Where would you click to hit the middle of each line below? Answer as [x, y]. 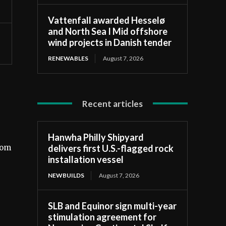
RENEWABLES [68, 58]
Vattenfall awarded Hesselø [107, 20]
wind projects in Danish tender [110, 42]
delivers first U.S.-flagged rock [111, 148]
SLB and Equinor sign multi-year [112, 206]
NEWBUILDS [66, 175]
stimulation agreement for [102, 217]
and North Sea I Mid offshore [108, 31]
